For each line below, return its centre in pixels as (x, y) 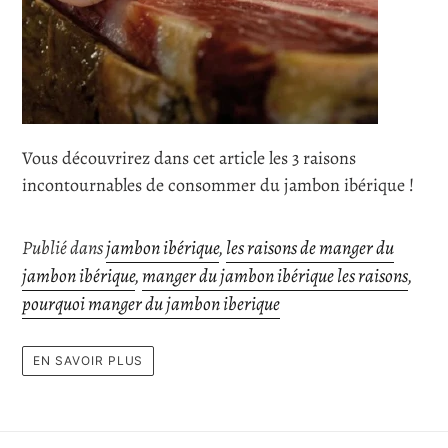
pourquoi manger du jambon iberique (151, 303)
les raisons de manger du (310, 247)
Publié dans (64, 247)
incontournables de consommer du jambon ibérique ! (218, 184)
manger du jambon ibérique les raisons (275, 275)
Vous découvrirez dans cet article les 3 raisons (189, 157)
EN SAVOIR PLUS (88, 361)
